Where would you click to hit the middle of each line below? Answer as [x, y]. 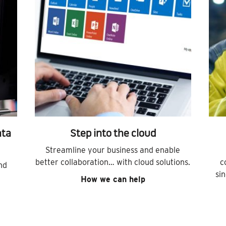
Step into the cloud [113, 134]
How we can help [113, 180]
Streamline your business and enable [113, 150]
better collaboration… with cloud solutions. [113, 162]
